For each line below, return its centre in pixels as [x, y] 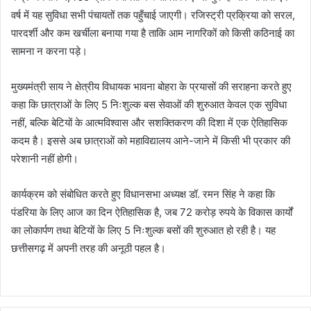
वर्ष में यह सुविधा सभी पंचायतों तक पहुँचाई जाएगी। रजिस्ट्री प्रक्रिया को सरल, [153, 15]
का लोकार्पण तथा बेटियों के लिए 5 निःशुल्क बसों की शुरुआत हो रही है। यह [143, 230]
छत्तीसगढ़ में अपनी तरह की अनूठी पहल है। [89, 249]
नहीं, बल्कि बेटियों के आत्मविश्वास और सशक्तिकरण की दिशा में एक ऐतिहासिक [149, 123]
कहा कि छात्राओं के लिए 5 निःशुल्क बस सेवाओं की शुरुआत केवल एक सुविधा [149, 105]
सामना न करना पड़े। [49, 51]
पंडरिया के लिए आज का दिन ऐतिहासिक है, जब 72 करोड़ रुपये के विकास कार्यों [152, 212]
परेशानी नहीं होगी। [45, 159]
